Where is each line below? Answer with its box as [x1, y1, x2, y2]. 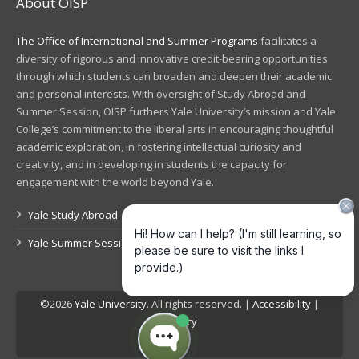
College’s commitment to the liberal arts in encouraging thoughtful [16, 121, 333, 136]
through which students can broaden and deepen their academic [16, 68, 332, 83]
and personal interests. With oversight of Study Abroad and [16, 86, 305, 101]
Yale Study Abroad [28, 207, 118, 222]
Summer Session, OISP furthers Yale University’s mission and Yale [16, 103, 336, 119]
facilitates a [258, 33, 317, 48]
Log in [187, 335, 215, 350]
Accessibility [252, 296, 311, 311]
